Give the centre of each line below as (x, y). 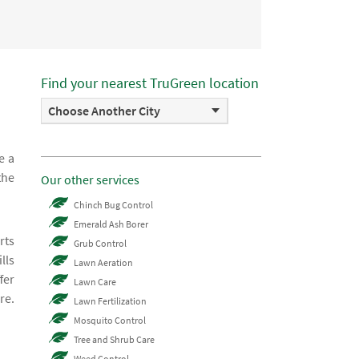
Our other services (90, 180)
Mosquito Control (110, 321)
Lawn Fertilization (110, 301)
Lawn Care (95, 282)
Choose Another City (104, 111)
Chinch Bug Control (113, 205)
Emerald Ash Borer (111, 224)
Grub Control (100, 244)
